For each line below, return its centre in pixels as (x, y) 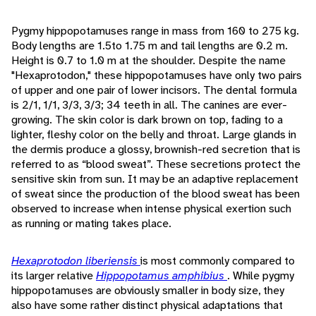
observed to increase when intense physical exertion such (151, 209)
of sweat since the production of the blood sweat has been (156, 194)
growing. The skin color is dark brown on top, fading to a (147, 120)
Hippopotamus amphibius (162, 276)
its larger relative (54, 276)
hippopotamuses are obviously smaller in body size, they (148, 291)
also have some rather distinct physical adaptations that (147, 305)
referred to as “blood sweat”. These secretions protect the (156, 164)
